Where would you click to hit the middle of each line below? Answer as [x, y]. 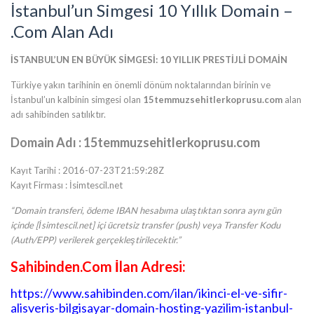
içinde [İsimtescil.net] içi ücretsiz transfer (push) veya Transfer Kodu [145, 225]
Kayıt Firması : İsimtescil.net [67, 185]
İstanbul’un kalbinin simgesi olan [77, 100]
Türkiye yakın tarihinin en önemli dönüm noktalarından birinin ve [141, 85]
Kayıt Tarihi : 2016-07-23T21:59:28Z [87, 170]
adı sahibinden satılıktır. [58, 114]
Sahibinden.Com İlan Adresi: [98, 266]
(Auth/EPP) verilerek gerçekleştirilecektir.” [96, 240]
